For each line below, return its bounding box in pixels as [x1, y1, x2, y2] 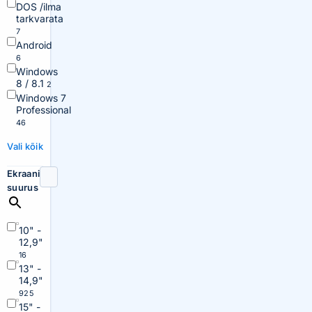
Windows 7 [16, 92, 66, 104]
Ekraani [7, 168, 40, 179]
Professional [16, 104, 71, 116]
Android [16, 39, 52, 51]
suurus [7, 182, 38, 193]
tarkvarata [16, 13, 63, 24]
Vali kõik [7, 141, 43, 152]
